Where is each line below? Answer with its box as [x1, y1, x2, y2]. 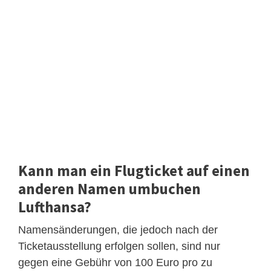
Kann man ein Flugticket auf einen [18, 160, 250, 180]
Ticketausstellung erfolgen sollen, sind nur [18, 240, 220, 252]
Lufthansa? [18, 197, 91, 217]
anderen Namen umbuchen [18, 178, 201, 198]
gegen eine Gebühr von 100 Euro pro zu [18, 256, 212, 269]
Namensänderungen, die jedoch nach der [18, 223, 218, 236]
